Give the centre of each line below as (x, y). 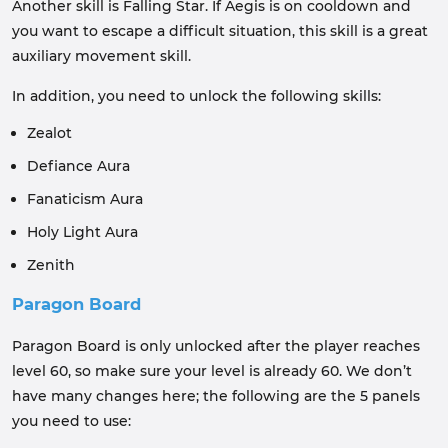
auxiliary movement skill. (101, 56)
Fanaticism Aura (85, 199)
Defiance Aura (78, 166)
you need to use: (71, 421)
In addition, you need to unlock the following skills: (196, 96)
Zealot (49, 133)
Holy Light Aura (82, 232)
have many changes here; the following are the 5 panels (216, 396)
